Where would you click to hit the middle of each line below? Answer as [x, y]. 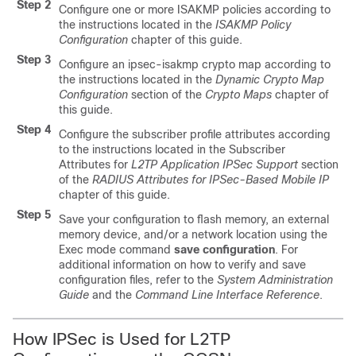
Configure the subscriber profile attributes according [195, 134]
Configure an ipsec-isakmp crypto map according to [195, 64]
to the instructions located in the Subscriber [172, 149]
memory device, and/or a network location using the [193, 234]
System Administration [275, 279]
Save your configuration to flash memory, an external [194, 219]
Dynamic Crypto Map [270, 79]
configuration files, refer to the [138, 279]
